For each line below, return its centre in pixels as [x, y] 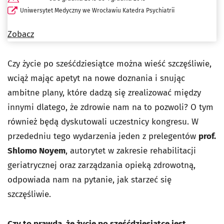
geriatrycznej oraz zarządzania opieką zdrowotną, [101, 165]
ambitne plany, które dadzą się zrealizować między [104, 93]
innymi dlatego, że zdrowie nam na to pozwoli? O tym [110, 107]
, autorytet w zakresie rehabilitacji [131, 151]
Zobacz [21, 34]
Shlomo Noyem [36, 151]
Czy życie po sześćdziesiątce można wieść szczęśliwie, [109, 64]
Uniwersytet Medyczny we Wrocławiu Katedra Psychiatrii [97, 11]
